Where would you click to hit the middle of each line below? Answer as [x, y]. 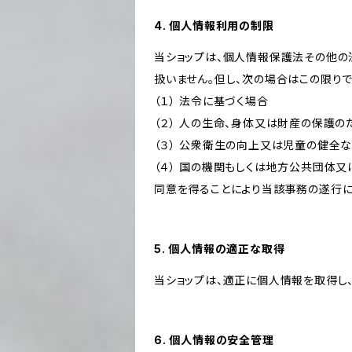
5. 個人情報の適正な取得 [220, 249]
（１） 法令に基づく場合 [211, 101]
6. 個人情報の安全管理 [214, 340]
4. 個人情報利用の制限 [214, 26]
